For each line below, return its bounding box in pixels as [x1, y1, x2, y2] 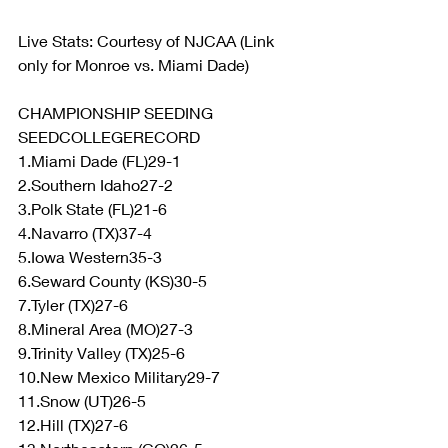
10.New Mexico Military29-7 [18, 366, 220, 386]
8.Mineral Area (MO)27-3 [18, 318, 193, 338]
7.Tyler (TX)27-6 [18, 294, 128, 314]
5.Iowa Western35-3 [18, 246, 162, 266]
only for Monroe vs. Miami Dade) [18, 54, 249, 74]
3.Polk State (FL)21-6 [18, 198, 167, 218]
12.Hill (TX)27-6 [18, 414, 128, 434]
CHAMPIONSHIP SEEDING [18, 102, 213, 122]
